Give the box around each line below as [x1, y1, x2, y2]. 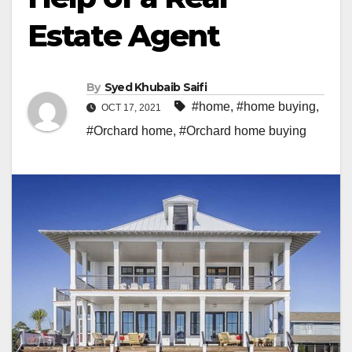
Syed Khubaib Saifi [104, 80, 207, 95]
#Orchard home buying [179, 124, 306, 138]
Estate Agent [27, 17, 220, 54]
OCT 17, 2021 [99, 102, 163, 114]
